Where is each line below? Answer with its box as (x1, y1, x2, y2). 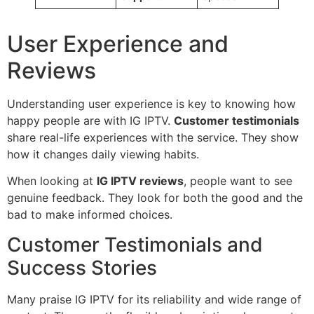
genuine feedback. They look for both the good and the (7, 191, 303, 205)
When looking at (7, 174, 97, 189)
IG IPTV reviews (97, 174, 184, 189)
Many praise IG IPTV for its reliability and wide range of (7, 292, 301, 306)
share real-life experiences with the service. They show (7, 130, 299, 145)
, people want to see (184, 174, 292, 189)
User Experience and (7, 30, 228, 58)
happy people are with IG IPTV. (7, 114, 174, 128)
